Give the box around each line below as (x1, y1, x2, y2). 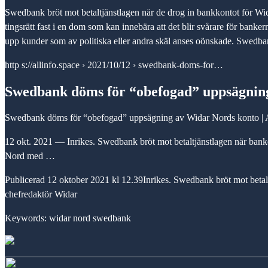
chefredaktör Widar (5, 189, 77, 200)
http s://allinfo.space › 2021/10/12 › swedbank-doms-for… (5, 60, 223, 71)
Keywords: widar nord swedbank (5, 213, 131, 224)
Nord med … (5, 151, 55, 162)
